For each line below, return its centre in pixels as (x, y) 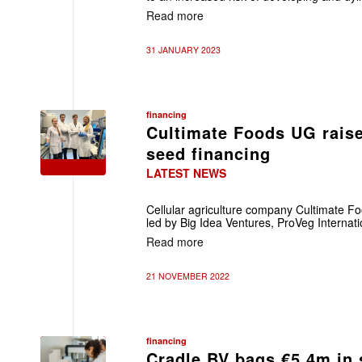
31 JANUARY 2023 (183, 50)
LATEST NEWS (186, 173)
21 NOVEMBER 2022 (188, 276)
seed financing (208, 153)
